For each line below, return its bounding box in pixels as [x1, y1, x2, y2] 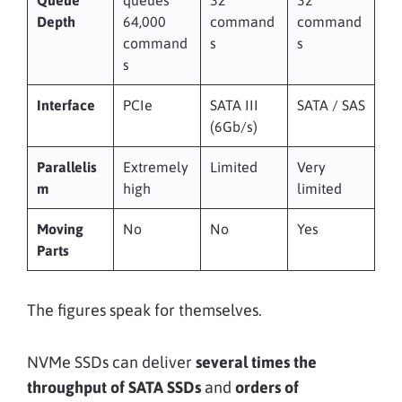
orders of [235, 377, 299, 397]
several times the [196, 352, 317, 371]
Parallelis [37, 158, 97, 175]
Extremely [123, 158, 188, 175]
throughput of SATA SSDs [27, 377, 201, 397]
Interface [37, 96, 95, 113]
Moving [37, 220, 83, 237]
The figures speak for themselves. [27, 300, 262, 319]
